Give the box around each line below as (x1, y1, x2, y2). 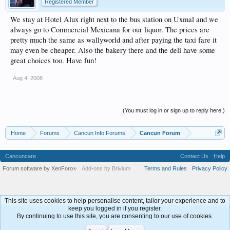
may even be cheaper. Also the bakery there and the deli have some (10, 45, 215, 55)
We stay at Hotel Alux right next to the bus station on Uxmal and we (10, 14, 218, 24)
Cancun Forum (140, 130, 180, 136)
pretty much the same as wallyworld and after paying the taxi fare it (10, 35, 217, 45)
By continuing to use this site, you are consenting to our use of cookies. (17, 213, 213, 220)
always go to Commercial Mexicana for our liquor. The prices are (10, 25, 209, 34)
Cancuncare (5, 153, 36, 159)
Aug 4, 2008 (13, 75, 43, 81)
